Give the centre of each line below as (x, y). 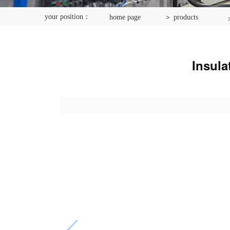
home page (125, 17)
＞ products (181, 17)
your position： (68, 17)
